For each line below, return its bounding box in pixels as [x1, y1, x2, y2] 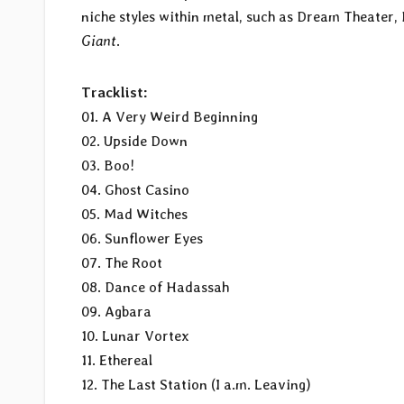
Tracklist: [81, 83, 148, 101]
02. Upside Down [81, 132, 188, 150]
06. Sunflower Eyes [81, 229, 203, 247]
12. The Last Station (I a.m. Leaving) [81, 375, 311, 393]
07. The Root [81, 253, 162, 271]
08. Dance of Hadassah [81, 278, 229, 296]
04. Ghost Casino [81, 180, 189, 198]
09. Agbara [81, 302, 151, 320]
